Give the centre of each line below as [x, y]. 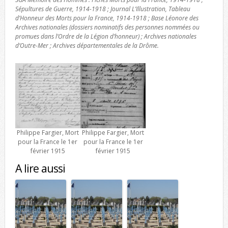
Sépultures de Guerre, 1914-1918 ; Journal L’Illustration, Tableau [103, 9]
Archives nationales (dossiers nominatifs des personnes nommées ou [107, 27]
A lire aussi [40, 168]
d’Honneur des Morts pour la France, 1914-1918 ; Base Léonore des [107, 18]
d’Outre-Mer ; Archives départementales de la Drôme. [87, 46]
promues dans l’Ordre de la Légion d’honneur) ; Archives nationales [106, 37]
